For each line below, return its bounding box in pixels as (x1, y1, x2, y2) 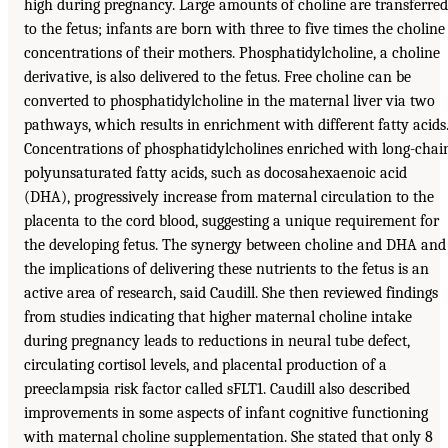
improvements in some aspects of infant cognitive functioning (24, 404, 428, 423)
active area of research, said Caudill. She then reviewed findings (24, 284, 438, 303)
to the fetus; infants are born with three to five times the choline (24, 20, 445, 39)
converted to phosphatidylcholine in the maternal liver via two (24, 92, 435, 111)
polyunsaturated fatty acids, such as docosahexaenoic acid (24, 164, 407, 183)
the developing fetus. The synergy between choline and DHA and (24, 236, 446, 255)
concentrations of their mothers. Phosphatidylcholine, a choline (24, 44, 440, 63)
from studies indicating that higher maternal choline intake (24, 308, 412, 327)
